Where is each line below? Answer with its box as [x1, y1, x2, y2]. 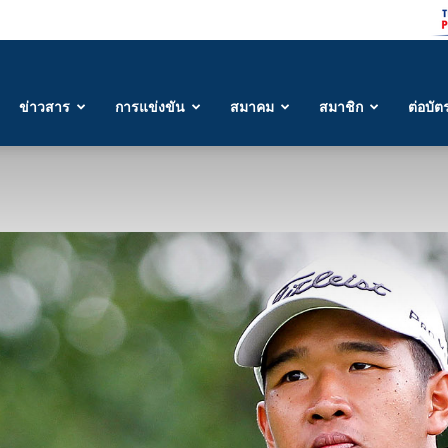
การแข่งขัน [115, 97, 185, 116]
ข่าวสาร [19, 97, 70, 116]
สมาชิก [319, 97, 363, 116]
